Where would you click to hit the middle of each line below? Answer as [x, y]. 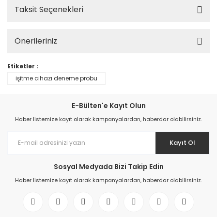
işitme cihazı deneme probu [56, 78]
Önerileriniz [36, 41]
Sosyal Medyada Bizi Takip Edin [108, 167]
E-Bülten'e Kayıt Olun [108, 106]
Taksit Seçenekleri [49, 9]
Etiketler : [23, 66]
